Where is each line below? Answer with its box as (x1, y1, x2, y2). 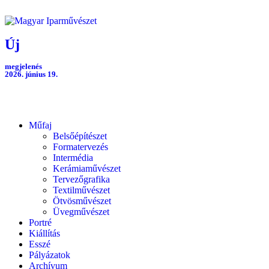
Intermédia (53, 153, 93, 163)
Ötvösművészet (53, 196, 111, 206)
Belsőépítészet (53, 131, 107, 141)
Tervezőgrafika (53, 174, 110, 184)
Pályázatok (29, 250, 70, 260)
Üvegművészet (53, 207, 109, 217)
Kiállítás (29, 228, 60, 238)
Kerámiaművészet (53, 163, 121, 174)
